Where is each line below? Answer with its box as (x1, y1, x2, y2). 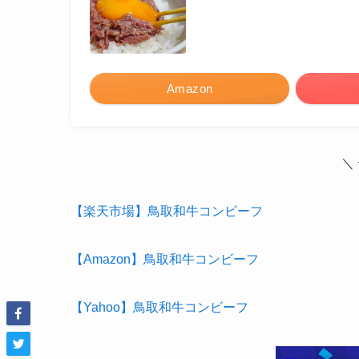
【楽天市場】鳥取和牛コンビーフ (71, 204, 263, 218)
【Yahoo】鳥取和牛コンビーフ (71, 300, 248, 314)
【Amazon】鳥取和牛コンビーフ (71, 252, 259, 266)
